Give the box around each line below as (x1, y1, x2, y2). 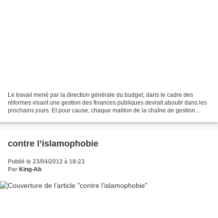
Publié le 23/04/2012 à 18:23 (8, 158, 85, 165)
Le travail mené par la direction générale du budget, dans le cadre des (8, 91, 193, 98)
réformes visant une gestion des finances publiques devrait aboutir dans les (8, 99, 207, 106)
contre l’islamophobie (8, 138, 98, 148)
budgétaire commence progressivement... (8, 114, 117, 122)
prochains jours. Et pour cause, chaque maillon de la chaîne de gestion (8, 107, 195, 114)
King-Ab (19, 165, 41, 173)
